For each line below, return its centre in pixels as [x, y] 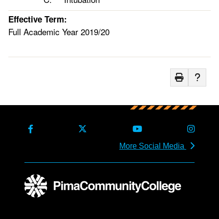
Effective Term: [38, 19]
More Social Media [153, 146]
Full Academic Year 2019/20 [59, 32]
